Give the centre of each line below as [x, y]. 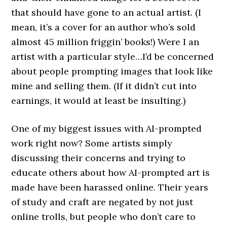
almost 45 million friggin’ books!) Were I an [105, 42]
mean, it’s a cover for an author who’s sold [104, 27]
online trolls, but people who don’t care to [104, 217]
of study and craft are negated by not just [102, 202]
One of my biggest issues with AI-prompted [107, 129]
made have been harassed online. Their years [110, 187]
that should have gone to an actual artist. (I [106, 13]
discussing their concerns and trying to [99, 158]
